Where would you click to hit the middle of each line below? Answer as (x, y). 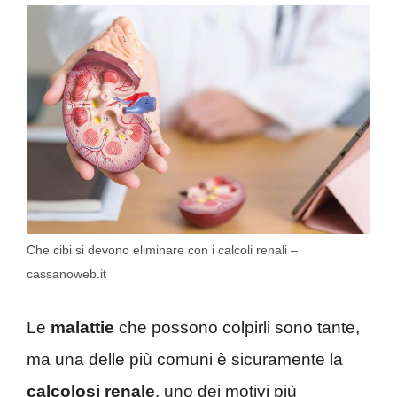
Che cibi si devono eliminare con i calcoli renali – (162, 250)
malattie (82, 327)
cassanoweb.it (66, 274)
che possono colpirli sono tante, (237, 327)
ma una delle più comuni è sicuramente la (185, 359)
